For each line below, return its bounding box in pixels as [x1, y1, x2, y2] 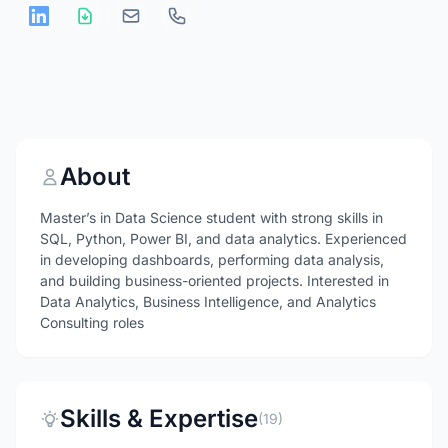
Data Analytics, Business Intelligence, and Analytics [40, 293, 376, 310]
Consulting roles [40, 314, 144, 331]
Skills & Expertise [60, 404, 258, 433]
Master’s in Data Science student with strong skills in [40, 209, 383, 226]
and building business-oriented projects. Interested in [40, 272, 389, 289]
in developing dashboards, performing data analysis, [40, 251, 384, 268]
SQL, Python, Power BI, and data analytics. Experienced [40, 230, 407, 247]
